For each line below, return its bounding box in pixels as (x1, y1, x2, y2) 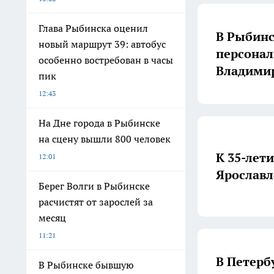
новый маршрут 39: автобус (39, 38, 166, 50)
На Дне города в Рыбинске (39, 117, 160, 129)
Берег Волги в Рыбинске (39, 180, 150, 192)
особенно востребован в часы (39, 54, 173, 66)
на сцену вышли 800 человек (39, 133, 171, 145)
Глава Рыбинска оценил (39, 22, 148, 34)
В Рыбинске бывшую (39, 259, 134, 271)
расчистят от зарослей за (39, 196, 153, 208)
